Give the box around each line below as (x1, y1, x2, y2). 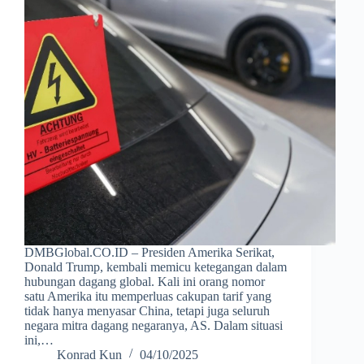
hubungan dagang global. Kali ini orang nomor (24, 274, 265, 288)
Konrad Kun (57, 347, 122, 362)
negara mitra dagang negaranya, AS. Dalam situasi (24, 318, 283, 332)
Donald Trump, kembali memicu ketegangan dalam (24, 259, 287, 274)
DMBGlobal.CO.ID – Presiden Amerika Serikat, (24, 245, 275, 259)
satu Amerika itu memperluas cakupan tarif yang (24, 288, 271, 303)
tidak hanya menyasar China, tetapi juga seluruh (24, 303, 270, 318)
